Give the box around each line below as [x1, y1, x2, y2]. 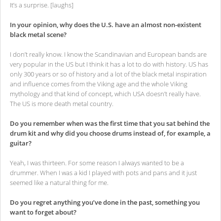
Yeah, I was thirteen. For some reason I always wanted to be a [10, 158, 184, 168]
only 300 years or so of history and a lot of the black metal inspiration [10, 70, 207, 79]
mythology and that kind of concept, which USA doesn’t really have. [10, 89, 201, 99]
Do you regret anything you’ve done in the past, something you [10, 198, 200, 207]
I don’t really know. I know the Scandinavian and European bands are [10, 50, 207, 59]
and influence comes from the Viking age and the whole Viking [10, 79, 187, 89]
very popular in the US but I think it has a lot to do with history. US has [10, 60, 208, 69]
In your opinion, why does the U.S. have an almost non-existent [10, 20, 201, 30]
